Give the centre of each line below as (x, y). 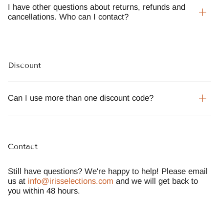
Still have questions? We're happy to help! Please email (108, 172)
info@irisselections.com (71, 181)
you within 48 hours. (44, 191)
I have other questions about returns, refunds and (97, 7)
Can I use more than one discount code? (81, 98)
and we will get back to (156, 181)
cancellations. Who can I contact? (68, 17)
